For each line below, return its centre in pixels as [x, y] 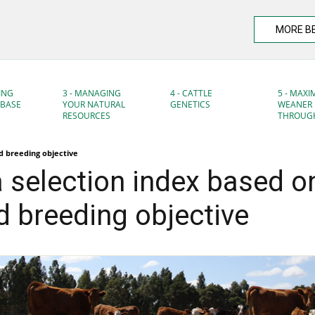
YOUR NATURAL [94, 104]
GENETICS [190, 104]
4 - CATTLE [191, 93]
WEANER [295, 104]
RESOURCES [86, 116]
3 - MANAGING [91, 93]
